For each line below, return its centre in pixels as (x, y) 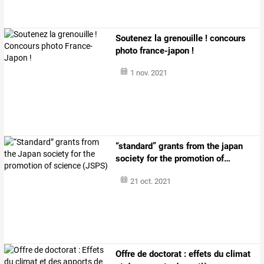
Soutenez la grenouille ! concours (181, 38)
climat (237, 254)
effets (199, 254)
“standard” (136, 146)
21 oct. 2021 (150, 181)
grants (170, 146)
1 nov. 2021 (148, 73)
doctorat (164, 254)
